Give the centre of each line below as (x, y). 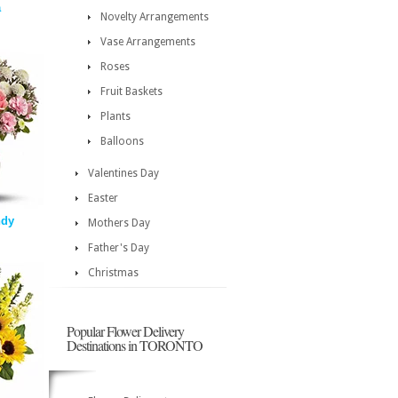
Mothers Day (119, 223)
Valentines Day (123, 173)
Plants (115, 116)
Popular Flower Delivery (125, 331)
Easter (103, 198)
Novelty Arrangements (155, 17)
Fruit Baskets (131, 92)
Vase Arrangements (148, 42)
